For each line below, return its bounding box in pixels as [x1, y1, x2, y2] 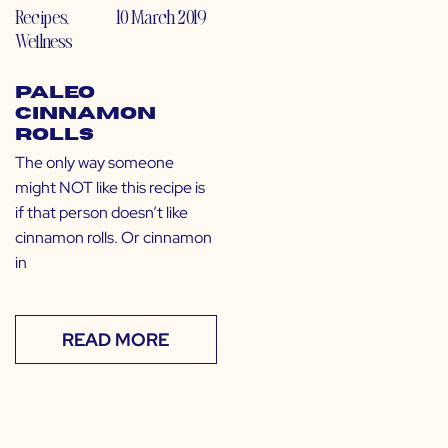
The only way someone [15, 152, 174, 174]
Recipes [15, 4, 66, 30]
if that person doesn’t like [15, 202, 188, 224]
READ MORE [62, 328, 170, 352]
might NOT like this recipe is [15, 177, 205, 199]
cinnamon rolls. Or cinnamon [15, 227, 212, 249]
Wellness [15, 28, 72, 54]
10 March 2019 [115, 4, 206, 30]
